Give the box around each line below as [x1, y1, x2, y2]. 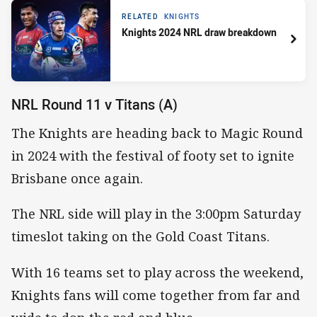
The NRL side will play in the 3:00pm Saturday [11, 205, 301, 223]
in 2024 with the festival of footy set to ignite [11, 147, 294, 165]
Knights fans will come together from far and [11, 286, 300, 304]
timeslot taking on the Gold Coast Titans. [11, 228, 270, 246]
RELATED [122, 12, 158, 22]
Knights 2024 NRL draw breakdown [122, 25, 277, 40]
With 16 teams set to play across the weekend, [11, 263, 304, 281]
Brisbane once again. [11, 170, 143, 188]
